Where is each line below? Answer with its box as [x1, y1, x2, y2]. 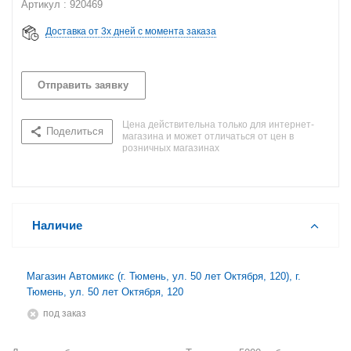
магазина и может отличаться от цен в [122, 131, 294, 142]
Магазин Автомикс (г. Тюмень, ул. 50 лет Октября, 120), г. [27, 270, 301, 282]
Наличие [32, 219, 82, 232]
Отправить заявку [38, 79, 128, 91]
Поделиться [46, 125, 103, 137]
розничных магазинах [122, 143, 219, 154]
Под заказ [49, 308, 86, 319]
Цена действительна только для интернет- [122, 119, 314, 130]
